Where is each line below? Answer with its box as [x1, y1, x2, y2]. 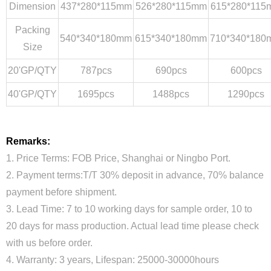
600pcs [230, 65, 262, 76]
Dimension [9, 1, 56, 11]
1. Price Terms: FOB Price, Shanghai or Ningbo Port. [6, 153, 230, 163]
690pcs [155, 65, 187, 76]
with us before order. [6, 238, 93, 248]
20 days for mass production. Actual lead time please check [6, 221, 259, 231]
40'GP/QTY [8, 89, 57, 99]
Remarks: [6, 136, 50, 146]
